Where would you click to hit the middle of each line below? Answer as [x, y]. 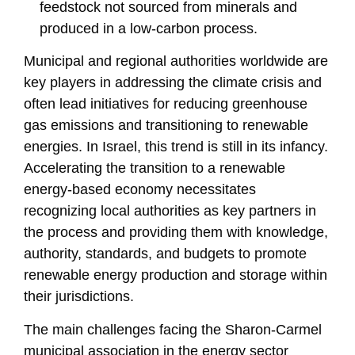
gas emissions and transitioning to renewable [166, 126]
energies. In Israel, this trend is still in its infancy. [176, 147]
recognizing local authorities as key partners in [170, 211]
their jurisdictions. [79, 297]
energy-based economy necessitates [140, 190]
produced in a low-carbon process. [149, 28]
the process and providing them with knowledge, [176, 233]
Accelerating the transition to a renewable [155, 168]
